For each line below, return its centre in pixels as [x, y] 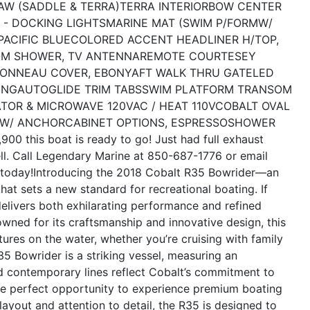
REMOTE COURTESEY [198, 56]
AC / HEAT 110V [174, 106]
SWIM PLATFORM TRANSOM [217, 89]
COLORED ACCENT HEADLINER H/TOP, [175, 39]
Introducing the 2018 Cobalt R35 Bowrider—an [156, 172]
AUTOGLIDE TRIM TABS [80, 89]
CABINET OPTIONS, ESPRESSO [146, 122]
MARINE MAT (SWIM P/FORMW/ [189, 22]
